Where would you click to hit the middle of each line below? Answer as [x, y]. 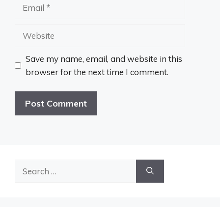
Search [27, 165]
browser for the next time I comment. [97, 72]
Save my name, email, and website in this [104, 59]
